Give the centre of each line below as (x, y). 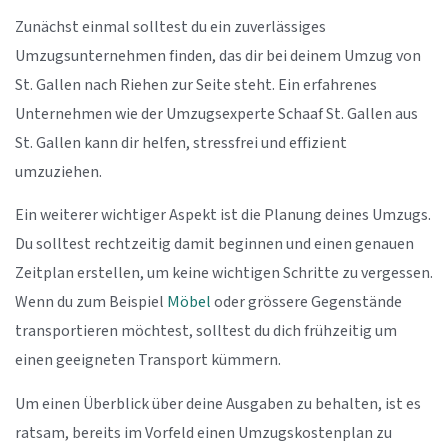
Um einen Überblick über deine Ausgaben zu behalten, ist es (218, 404)
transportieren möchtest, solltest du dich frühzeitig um (206, 332)
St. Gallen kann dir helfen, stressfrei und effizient (181, 144)
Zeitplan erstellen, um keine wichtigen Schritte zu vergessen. (224, 274)
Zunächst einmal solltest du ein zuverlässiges (170, 28)
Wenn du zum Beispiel (91, 303)
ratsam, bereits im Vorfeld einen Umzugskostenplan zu (203, 433)
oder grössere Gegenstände (306, 303)
